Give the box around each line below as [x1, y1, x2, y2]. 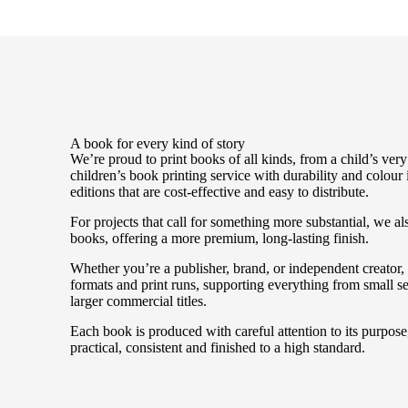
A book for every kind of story [70, 136, 246, 151]
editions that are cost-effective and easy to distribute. [70, 184, 370, 199]
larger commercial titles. [70, 293, 208, 309]
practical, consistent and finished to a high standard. [70, 340, 366, 355]
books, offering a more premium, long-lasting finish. [70, 230, 370, 246]
